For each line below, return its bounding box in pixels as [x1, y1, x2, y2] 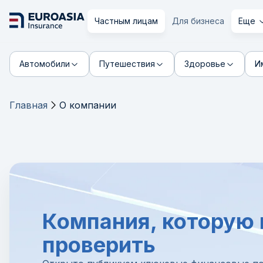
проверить [42, 232, 156, 258]
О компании [59, 99, 116, 111]
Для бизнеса [172, 16, 224, 26]
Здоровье [184, 59, 225, 69]
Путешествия [99, 59, 155, 69]
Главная [9, 99, 48, 111]
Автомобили [19, 59, 70, 69]
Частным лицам [95, 16, 158, 26]
